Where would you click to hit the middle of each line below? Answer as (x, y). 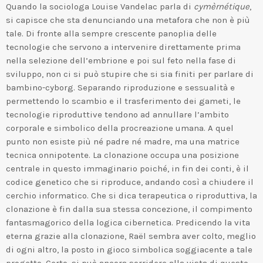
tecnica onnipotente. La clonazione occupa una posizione (122, 155)
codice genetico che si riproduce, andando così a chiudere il (130, 182)
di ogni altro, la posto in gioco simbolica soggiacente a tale (129, 249)
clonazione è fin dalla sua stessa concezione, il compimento (129, 209)
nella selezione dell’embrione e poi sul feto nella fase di (121, 60)
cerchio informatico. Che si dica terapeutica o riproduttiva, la (131, 195)
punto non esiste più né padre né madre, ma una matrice (123, 141)
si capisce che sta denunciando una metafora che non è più (128, 20)
